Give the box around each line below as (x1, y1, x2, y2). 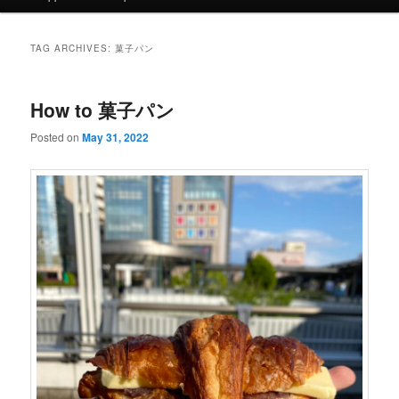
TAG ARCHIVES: (30, 41, 116, 54)
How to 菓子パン (30, 95, 175, 123)
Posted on (30, 129, 83, 145)
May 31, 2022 (82, 129, 150, 146)
